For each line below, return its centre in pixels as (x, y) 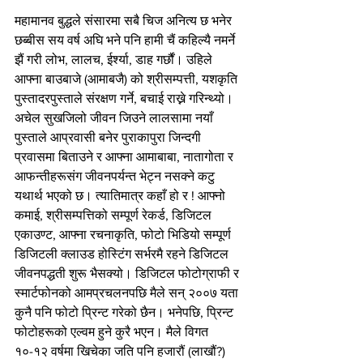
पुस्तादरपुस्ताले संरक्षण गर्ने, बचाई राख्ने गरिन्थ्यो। (126, 98)
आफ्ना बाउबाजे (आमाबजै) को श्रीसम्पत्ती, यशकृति (128, 79)
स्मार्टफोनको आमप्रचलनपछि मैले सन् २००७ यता (128, 293)
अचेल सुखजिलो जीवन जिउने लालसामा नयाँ (115, 117)
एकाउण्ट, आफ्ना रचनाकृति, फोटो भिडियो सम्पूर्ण (124, 234)
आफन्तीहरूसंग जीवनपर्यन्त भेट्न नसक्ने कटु (116, 176)
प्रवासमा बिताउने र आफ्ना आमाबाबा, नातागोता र (126, 156)
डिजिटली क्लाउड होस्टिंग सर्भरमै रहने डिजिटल (123, 254)
